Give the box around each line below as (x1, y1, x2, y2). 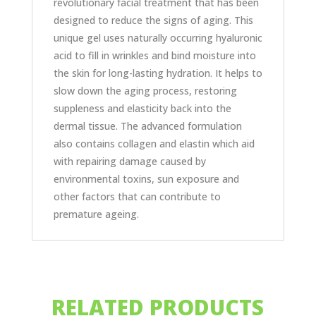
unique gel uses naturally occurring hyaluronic (53, 31, 262, 44)
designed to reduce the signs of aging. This (53, 13, 253, 27)
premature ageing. (53, 207, 139, 221)
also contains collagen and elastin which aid (53, 137, 255, 150)
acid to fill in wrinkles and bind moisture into (53, 49, 256, 62)
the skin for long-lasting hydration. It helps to (53, 66, 262, 80)
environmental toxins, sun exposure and (53, 172, 239, 186)
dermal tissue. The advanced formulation (53, 119, 242, 133)
